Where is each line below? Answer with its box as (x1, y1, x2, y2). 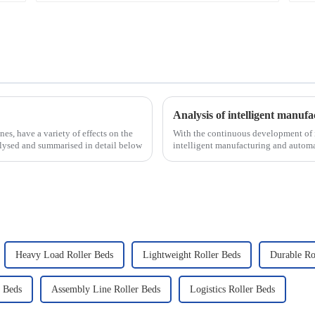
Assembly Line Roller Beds (51, 283, 160, 295)
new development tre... (173, 151, 259, 162)
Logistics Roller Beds (190, 283, 275, 295)
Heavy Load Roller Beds (15, 249, 113, 260)
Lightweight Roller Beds (143, 249, 240, 260)
